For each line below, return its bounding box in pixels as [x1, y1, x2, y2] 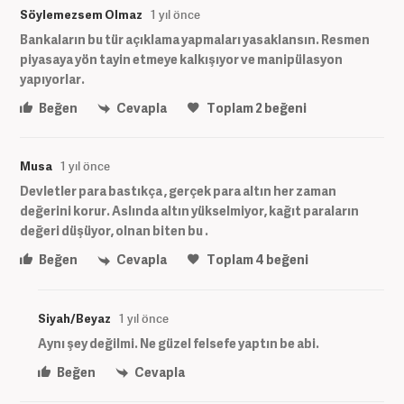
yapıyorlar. [20, 70, 85, 88]
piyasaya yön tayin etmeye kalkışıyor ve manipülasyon [20, 50, 343, 69]
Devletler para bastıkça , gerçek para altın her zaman [20, 182, 336, 200]
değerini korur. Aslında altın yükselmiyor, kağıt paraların [20, 202, 359, 220]
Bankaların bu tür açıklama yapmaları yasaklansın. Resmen [20, 31, 370, 49]
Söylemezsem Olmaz [20, 6, 142, 23]
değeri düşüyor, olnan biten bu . [20, 222, 208, 240]
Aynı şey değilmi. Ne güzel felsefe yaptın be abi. [38, 334, 319, 352]
